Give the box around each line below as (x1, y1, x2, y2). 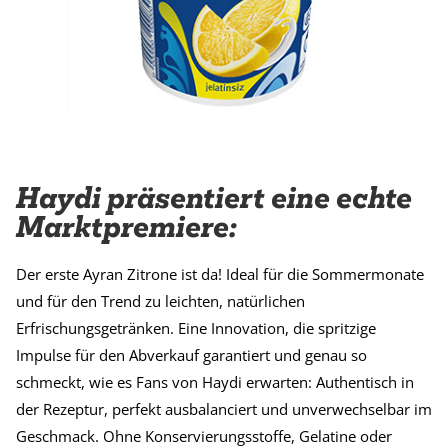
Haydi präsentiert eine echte (16, 178, 412, 218)
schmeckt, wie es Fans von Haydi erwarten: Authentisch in (16, 372, 414, 393)
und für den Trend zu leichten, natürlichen (16, 291, 305, 312)
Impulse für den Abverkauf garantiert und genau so (16, 345, 367, 366)
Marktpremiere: (16, 207, 237, 247)
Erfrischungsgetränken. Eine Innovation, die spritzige (16, 318, 376, 339)
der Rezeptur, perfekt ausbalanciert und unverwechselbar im (16, 399, 432, 420)
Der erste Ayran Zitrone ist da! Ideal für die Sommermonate (16, 264, 424, 285)
